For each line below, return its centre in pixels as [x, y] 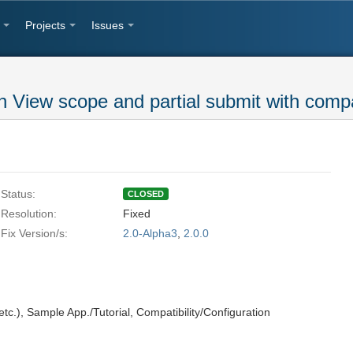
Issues [108, 25]
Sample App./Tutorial [78, 312]
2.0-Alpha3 [150, 233]
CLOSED [146, 194]
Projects [45, 25]
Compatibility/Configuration [203, 312]
